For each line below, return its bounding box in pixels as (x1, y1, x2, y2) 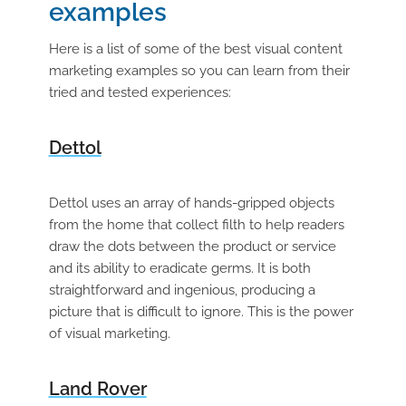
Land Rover (48, 377, 147, 400)
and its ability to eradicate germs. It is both (48, 259, 311, 276)
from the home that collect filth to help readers (48, 216, 344, 233)
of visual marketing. (48, 324, 170, 342)
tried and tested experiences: (48, 83, 231, 101)
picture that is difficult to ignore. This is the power (48, 303, 353, 320)
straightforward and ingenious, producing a (48, 281, 315, 298)
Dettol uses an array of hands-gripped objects (48, 194, 334, 211)
